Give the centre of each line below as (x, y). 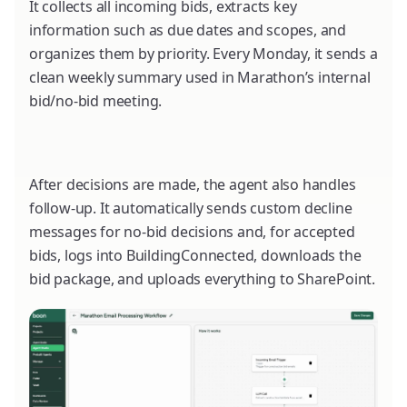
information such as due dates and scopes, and (188, 30)
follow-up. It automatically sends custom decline (191, 208)
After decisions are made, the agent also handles (193, 184)
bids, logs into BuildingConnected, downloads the (195, 255)
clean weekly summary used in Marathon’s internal (200, 77)
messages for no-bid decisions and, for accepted (192, 231)
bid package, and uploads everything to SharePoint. (202, 278)
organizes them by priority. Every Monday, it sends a (203, 53)
